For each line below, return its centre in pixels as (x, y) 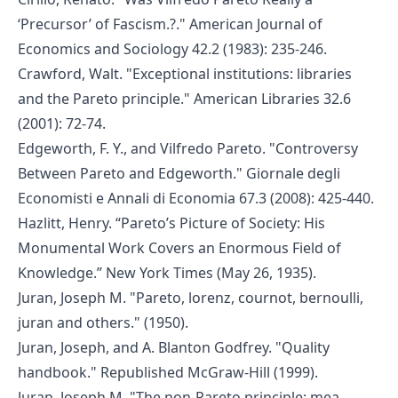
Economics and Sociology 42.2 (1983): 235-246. (172, 48)
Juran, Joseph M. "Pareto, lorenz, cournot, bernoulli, (191, 297)
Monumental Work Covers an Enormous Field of (179, 247)
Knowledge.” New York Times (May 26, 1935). (167, 272)
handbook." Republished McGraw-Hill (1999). (168, 372)
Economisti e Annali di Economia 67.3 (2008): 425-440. (196, 198)
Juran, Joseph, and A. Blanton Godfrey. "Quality (174, 347)
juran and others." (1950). (103, 322)
